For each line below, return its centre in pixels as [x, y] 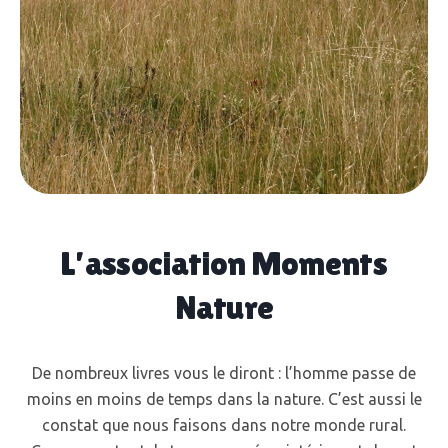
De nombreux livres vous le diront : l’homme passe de [224, 373]
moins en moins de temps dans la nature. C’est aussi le [224, 399]
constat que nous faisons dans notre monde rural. [224, 425]
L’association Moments [224, 263]
